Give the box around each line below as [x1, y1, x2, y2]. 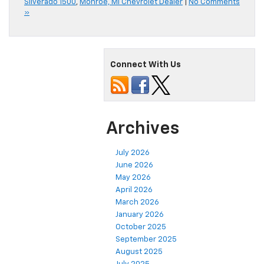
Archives [106, 120, 179, 138]
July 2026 [115, 149, 150, 157]
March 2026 [115, 199, 159, 207]
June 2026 [115, 161, 153, 170]
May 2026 [115, 174, 151, 182]
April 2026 [115, 186, 153, 194]
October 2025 [115, 223, 166, 232]
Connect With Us [110, 61, 181, 70]
